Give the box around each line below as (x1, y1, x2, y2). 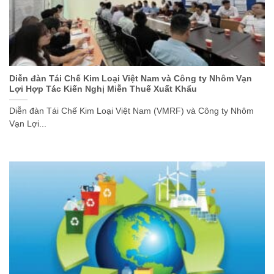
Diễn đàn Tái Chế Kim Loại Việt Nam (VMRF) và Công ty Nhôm (9, 106, 254, 116)
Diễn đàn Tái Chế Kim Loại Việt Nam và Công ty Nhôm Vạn (9, 74, 252, 84)
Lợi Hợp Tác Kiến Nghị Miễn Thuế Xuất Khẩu (9, 84, 197, 94)
